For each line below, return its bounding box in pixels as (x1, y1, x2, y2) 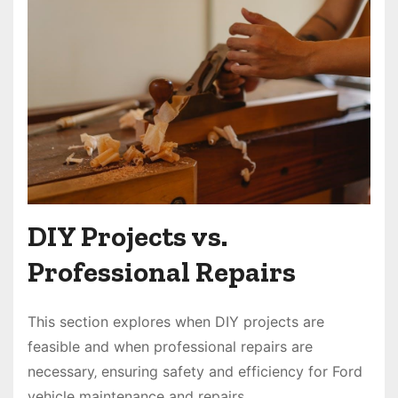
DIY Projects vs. (28, 219, 227, 253)
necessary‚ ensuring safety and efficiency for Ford (28, 362, 362, 380)
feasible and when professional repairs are (28, 337, 313, 355)
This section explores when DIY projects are (28, 312, 324, 330)
